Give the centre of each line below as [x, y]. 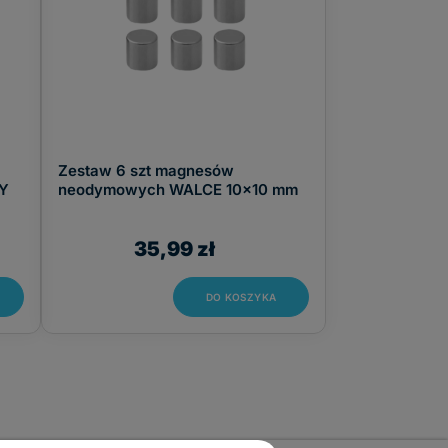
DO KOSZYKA [241, 297]
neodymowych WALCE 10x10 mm [178, 189]
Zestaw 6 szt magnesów [146, 170]
